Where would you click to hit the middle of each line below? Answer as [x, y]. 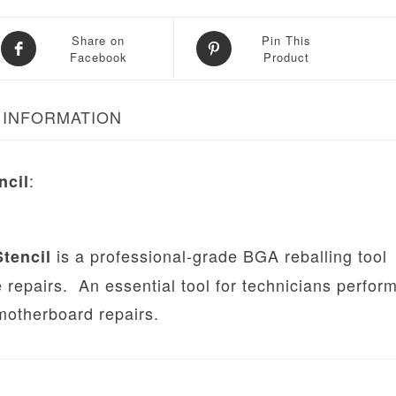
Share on [99, 40]
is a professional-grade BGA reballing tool [219, 255]
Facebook [98, 57]
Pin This [286, 40]
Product [286, 57]
